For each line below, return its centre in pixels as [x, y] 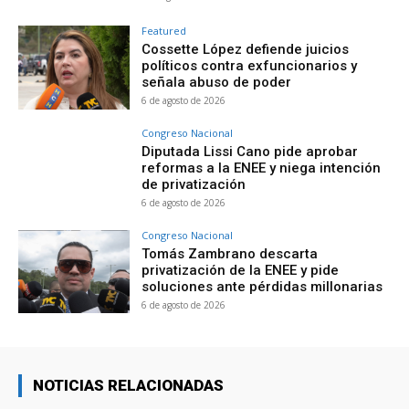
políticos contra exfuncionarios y [250, 65]
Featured [164, 30]
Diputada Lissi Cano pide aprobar [250, 151]
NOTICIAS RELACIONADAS [128, 386]
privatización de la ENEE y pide [241, 270]
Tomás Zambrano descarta [230, 253]
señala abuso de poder [217, 82]
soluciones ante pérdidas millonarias [262, 286]
